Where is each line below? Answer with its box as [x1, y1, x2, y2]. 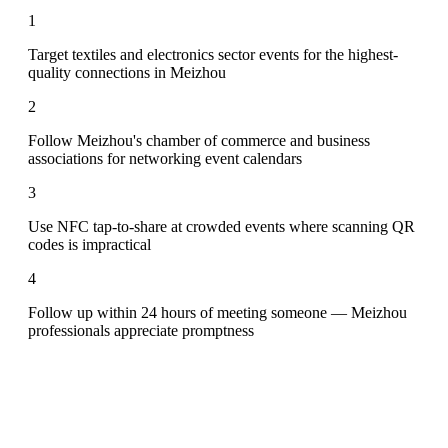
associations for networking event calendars [28, 149, 302, 167]
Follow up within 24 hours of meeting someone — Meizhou [28, 303, 407, 321]
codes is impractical [28, 235, 151, 253]
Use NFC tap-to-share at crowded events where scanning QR [28, 217, 415, 235]
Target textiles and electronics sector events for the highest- [28, 45, 398, 63]
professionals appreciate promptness [28, 321, 254, 339]
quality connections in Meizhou [28, 63, 226, 81]
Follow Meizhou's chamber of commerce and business [28, 131, 370, 149]
